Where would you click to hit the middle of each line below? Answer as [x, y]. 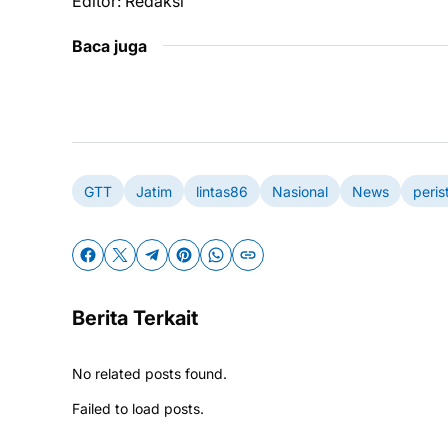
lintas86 [222, 191]
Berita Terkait [135, 318]
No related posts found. [149, 373]
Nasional [300, 191]
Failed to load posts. [138, 408]
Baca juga [109, 46]
